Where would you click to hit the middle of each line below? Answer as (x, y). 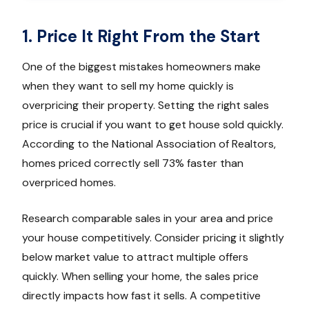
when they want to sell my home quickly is (128, 86)
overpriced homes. (69, 183)
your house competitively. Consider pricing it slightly (153, 238)
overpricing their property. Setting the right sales (146, 106)
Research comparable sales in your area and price (148, 219)
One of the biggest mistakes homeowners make (141, 67)
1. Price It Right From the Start (141, 37)
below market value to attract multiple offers (135, 257)
